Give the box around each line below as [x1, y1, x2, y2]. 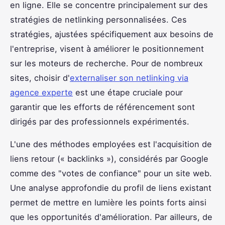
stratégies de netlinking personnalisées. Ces [10, 14, 187, 25]
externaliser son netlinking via [70, 72, 188, 83]
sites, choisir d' [10, 72, 70, 83]
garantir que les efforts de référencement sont [10, 101, 195, 112]
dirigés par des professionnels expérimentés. [10, 116, 189, 127]
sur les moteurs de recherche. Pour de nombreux [10, 58, 203, 68]
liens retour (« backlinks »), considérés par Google [10, 153, 208, 164]
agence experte [10, 87, 73, 97]
